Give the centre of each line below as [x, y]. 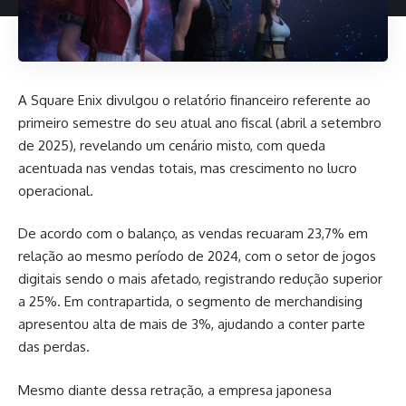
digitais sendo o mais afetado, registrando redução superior [200, 279]
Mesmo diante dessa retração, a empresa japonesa [175, 390]
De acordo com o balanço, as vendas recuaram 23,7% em [193, 233]
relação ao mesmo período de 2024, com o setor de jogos [197, 256]
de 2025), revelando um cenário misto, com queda [172, 145]
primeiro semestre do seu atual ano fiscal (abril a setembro [200, 122]
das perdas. [54, 347]
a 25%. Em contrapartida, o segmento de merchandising [190, 301]
